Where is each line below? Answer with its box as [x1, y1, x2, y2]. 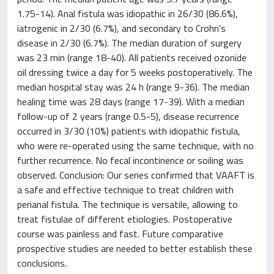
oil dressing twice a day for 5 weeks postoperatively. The [17, 65, 253, 80]
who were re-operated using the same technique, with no [17, 138, 254, 153]
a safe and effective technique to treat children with [17, 182, 234, 197]
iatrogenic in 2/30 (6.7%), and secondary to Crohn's [17, 21, 226, 35]
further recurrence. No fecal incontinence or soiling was [17, 153, 243, 168]
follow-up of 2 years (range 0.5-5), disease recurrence [17, 109, 239, 124]
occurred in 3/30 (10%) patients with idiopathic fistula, [17, 124, 240, 138]
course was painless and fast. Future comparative [17, 226, 223, 241]
